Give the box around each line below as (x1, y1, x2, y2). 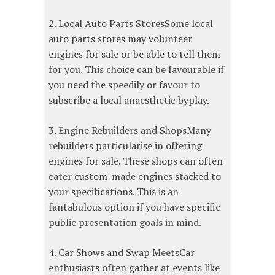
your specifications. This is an (48, 184, 179, 198)
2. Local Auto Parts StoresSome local (48, 16, 213, 30)
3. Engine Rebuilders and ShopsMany (48, 123, 211, 137)
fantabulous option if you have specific (48, 199, 220, 214)
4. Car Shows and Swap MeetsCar (48, 245, 195, 259)
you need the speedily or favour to (48, 77, 200, 91)
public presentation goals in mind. (48, 215, 201, 229)
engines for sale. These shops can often (48, 153, 223, 168)
